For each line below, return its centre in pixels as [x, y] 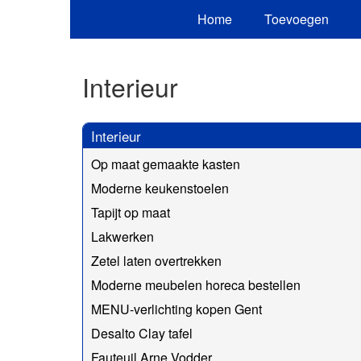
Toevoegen [296, 19]
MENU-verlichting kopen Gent [176, 309]
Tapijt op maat [131, 212]
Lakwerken [122, 236]
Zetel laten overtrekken [156, 260]
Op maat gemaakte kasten [166, 164]
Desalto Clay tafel [142, 333]
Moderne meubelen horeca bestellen [196, 284]
